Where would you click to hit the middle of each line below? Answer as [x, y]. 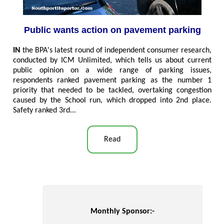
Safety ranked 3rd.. [43, 111]
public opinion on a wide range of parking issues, [112, 71]
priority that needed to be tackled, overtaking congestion [112, 91]
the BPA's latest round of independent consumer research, [116, 51]
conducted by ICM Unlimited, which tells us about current [112, 61]
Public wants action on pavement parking [112, 30]
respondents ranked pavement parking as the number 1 [112, 81]
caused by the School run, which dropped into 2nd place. [112, 101]
